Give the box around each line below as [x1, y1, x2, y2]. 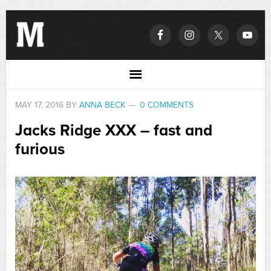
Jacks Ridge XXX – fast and [15, 121, 212, 140]
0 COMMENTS [139, 100, 194, 110]
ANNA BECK [79, 100, 125, 110]
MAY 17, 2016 [15, 100, 64, 110]
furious [15, 140, 65, 158]
